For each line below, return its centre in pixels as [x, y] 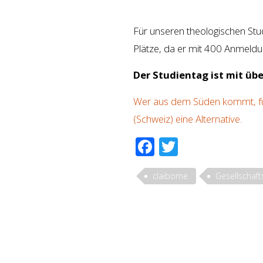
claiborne [170, 176]
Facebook [195, 146]
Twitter [208, 146]
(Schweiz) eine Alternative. [188, 119]
